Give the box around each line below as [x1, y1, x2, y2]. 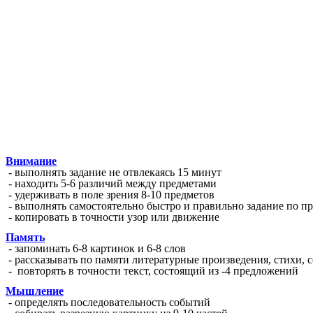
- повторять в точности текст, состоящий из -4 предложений [6, 264, 298, 277]
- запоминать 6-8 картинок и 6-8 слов [6, 242, 186, 254]
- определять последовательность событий [6, 296, 210, 309]
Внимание [6, 154, 57, 167]
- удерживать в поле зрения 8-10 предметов [6, 188, 214, 201]
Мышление [6, 285, 64, 298]
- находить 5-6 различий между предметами [6, 177, 217, 189]
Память [6, 231, 45, 243]
